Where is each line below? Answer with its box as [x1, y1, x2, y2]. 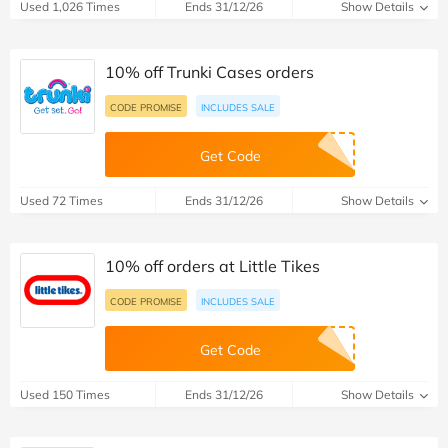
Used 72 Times [20, 193, 103, 209]
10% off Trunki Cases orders [105, 62, 314, 83]
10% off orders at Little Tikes [105, 256, 320, 277]
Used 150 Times [20, 387, 110, 403]
